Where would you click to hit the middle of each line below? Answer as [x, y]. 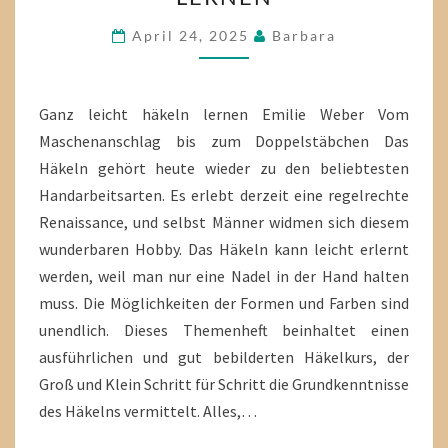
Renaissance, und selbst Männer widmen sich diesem [224, 221]
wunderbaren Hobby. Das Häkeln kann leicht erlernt [224, 248]
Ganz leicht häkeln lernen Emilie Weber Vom [224, 113]
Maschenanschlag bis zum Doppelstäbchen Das [224, 140]
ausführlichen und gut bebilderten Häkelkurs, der [224, 356]
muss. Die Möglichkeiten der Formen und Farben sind [224, 302]
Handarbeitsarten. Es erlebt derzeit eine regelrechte [224, 194]
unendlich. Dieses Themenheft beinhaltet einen [224, 329]
